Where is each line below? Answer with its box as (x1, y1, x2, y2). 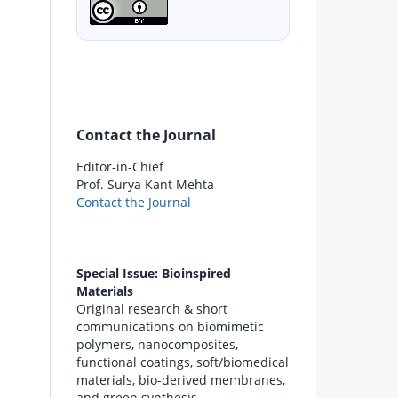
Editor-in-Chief (76, 158, 163, 176)
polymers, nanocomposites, (76, 336, 238, 354)
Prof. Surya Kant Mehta (76, 176, 214, 194)
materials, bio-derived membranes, (76, 371, 285, 389)
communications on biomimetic (76, 318, 264, 336)
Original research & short (76, 300, 227, 318)
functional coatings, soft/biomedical (76, 354, 289, 371)
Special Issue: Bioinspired (76, 265, 231, 283)
